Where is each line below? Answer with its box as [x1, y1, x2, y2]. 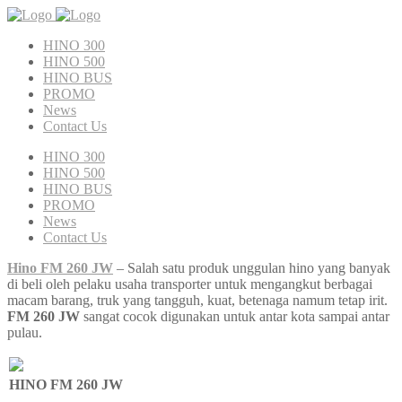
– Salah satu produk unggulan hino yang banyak [113, 260, 390, 275]
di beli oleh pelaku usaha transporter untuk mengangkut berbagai [7, 276, 372, 292]
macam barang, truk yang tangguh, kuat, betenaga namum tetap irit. [7, 293, 388, 308]
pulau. [7, 325, 46, 340]
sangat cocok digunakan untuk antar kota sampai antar [80, 309, 389, 324]
